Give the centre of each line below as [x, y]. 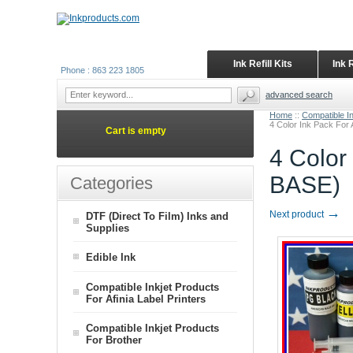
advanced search [299, 95]
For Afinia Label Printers [146, 299]
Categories [111, 183]
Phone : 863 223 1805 [102, 70]
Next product [298, 214]
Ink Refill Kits [262, 64]
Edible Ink [111, 257]
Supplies [108, 228]
